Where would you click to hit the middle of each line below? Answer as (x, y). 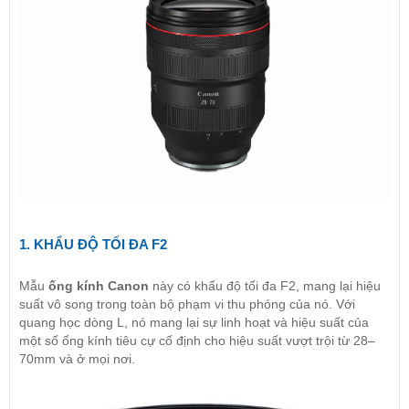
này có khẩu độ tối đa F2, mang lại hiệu (265, 285)
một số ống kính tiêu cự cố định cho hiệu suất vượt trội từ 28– (197, 340)
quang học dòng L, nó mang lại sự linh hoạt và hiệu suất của (194, 322)
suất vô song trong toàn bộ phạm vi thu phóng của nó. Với (187, 304)
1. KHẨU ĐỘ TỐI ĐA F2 (93, 244)
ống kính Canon (99, 285)
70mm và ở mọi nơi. (77, 358)
